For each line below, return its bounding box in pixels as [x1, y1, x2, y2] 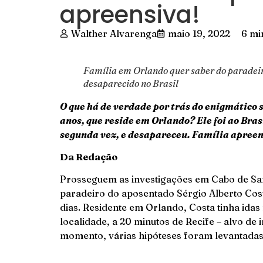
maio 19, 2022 [168, 27, 230, 39]
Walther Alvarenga [71, 27, 157, 39]
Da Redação [60, 151, 117, 163]
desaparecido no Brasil [83, 77, 178, 89]
